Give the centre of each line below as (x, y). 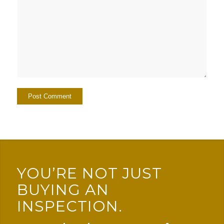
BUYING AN (63, 190)
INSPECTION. (69, 206)
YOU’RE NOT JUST (89, 173)
